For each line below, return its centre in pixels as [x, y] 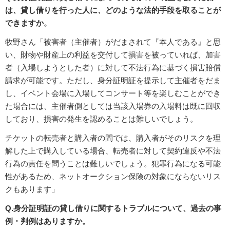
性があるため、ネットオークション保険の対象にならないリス [113, 176]
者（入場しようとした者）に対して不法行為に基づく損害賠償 [113, 67]
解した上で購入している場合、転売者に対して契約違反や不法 [113, 150]
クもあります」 [32, 189]
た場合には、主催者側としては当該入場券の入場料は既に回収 [113, 106]
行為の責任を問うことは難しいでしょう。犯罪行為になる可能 [113, 163]
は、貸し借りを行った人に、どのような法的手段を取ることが [113, 10]
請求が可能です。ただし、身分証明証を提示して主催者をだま [113, 80]
